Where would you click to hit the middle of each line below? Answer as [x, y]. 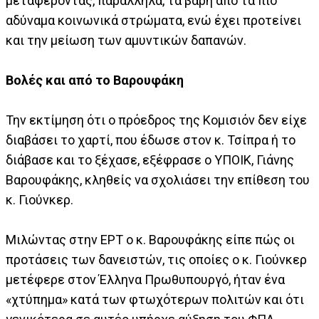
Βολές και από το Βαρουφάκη [95, 80]
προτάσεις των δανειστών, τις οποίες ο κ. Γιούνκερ [156, 260]
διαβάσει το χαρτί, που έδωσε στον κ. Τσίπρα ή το [151, 140]
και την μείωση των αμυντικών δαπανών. [126, 41]
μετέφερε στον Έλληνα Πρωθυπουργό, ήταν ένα [145, 280]
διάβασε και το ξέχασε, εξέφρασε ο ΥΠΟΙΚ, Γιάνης [150, 160]
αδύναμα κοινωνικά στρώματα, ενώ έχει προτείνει [153, 21]
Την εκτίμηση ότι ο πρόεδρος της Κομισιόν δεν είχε [156, 120]
